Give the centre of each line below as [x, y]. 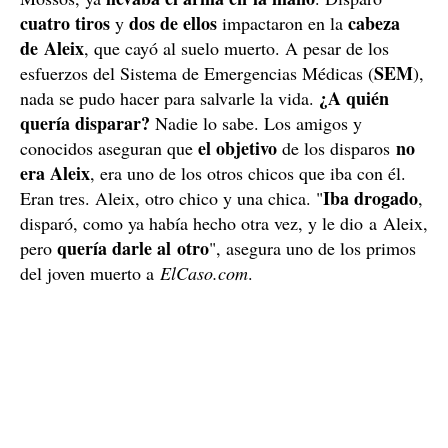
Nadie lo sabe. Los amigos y [256, 123]
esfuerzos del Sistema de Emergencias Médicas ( [197, 73]
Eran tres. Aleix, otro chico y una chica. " [171, 198]
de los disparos [336, 148]
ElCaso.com [204, 273]
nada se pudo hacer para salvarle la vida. [169, 98]
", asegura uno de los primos [312, 248]
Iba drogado [370, 198]
